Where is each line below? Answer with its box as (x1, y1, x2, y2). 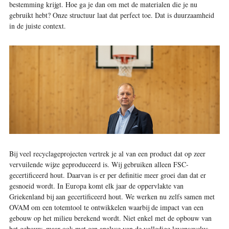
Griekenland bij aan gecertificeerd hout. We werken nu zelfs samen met (9, 192, 215, 202)
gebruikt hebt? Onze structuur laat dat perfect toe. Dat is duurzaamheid (9, 10, 214, 20)
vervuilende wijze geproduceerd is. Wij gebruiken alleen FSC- (9, 159, 189, 170)
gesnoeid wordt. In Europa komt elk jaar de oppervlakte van (9, 181, 184, 191)
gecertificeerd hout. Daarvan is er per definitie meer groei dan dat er (9, 170, 206, 180)
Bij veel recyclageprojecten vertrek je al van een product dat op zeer (9, 149, 205, 159)
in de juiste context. (9, 21, 66, 31)
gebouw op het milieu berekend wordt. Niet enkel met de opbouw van (9, 213, 212, 223)
